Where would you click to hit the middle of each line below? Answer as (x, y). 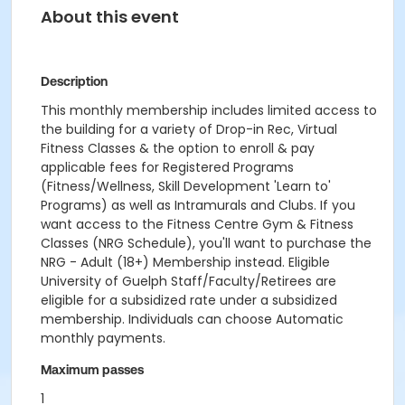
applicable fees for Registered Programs (167, 167)
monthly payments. (103, 338)
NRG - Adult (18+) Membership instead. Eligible (185, 262)
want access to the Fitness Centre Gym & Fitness (197, 224)
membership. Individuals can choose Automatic (192, 319)
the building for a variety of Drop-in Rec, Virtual (189, 129)
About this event (110, 17)
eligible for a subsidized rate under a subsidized (189, 300)
